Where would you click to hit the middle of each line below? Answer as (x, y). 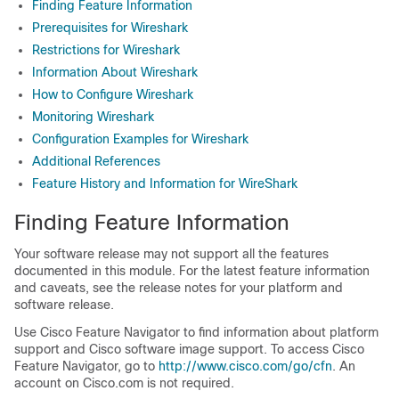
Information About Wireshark (115, 72)
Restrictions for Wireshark (106, 50)
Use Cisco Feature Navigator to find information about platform (196, 332)
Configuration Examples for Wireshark (140, 139)
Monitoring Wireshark (93, 117)
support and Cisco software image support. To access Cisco (189, 349)
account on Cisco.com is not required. (124, 383)
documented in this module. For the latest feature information (192, 271)
